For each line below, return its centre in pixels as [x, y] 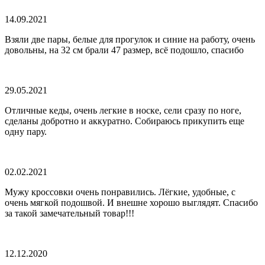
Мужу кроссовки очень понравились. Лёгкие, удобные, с [120, 192]
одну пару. [26, 131]
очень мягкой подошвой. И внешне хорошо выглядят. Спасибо [131, 202]
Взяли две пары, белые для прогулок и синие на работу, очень [130, 39]
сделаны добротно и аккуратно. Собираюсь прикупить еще [125, 121]
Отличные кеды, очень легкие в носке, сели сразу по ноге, [123, 110]
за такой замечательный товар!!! [70, 213]
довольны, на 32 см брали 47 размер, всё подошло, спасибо [124, 50]
